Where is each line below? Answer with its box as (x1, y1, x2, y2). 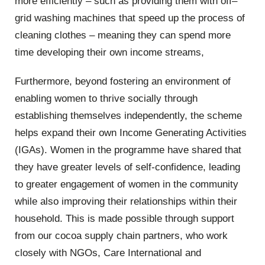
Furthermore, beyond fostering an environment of (15, 75, 231, 87)
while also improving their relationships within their (15, 195, 237, 207)
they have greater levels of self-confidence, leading (15, 161, 240, 173)
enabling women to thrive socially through (15, 92, 198, 104)
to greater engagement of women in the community (15, 178, 238, 190)
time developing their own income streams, (15, 46, 204, 58)
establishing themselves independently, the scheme (15, 109, 242, 121)
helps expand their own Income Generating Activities (15, 127, 247, 138)
